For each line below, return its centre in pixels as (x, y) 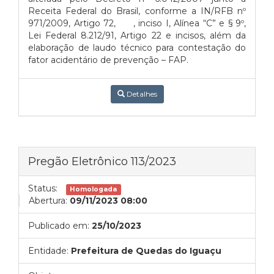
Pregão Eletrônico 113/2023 (102, 161)
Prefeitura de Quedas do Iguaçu (146, 251)
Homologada (94, 189)
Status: (43, 188)
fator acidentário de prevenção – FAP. (108, 60)
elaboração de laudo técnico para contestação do (137, 48)
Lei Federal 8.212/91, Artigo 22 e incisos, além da (137, 35)
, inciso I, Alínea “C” (174, 23)
